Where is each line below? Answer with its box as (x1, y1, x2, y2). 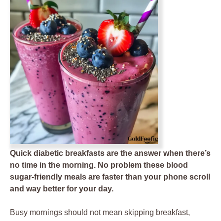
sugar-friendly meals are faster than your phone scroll (10, 173, 210, 181)
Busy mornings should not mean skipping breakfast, (10, 208, 190, 217)
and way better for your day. (10, 184, 113, 193)
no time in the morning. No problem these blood (10, 161, 188, 169)
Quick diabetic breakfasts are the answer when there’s (10, 149, 211, 157)
